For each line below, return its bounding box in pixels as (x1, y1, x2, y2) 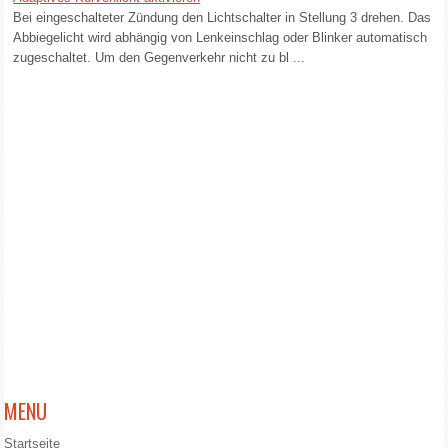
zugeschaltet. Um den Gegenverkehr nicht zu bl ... (13, 50, 306, 65)
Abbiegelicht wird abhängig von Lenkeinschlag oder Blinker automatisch (13, 30, 428, 45)
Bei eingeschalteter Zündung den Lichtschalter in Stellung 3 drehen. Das (13, 10, 432, 25)
